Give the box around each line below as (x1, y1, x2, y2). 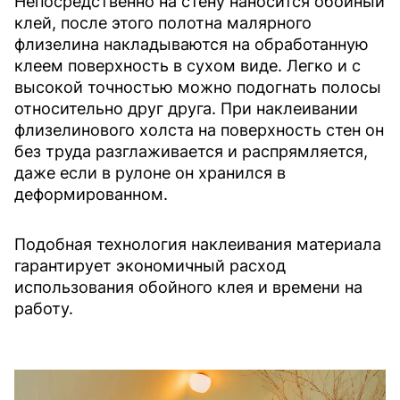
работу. (14, 299, 73, 319)
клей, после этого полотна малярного (14, 13, 312, 33)
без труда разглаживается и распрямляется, (14, 142, 368, 162)
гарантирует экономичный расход (14, 256, 286, 276)
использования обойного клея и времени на (14, 278, 362, 297)
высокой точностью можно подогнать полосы (14, 78, 381, 97)
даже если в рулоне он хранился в (14, 163, 286, 183)
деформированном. (14, 185, 168, 204)
